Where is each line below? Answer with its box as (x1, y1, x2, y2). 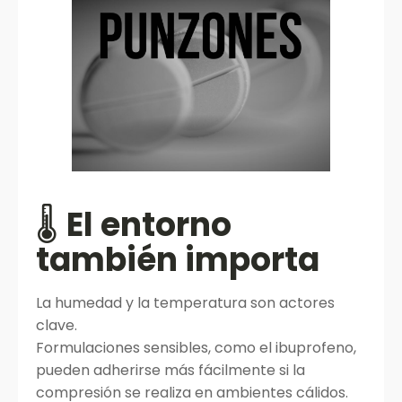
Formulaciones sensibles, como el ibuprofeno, (36, 337, 356, 358)
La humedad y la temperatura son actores (36, 293, 335, 313)
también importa (36, 237, 319, 283)
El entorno (66, 202, 232, 248)
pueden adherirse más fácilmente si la (36, 360, 305, 380)
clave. (36, 315, 77, 336)
